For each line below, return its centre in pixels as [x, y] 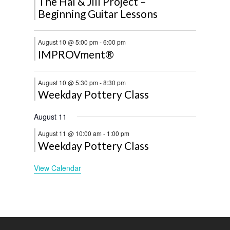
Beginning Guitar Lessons [98, 13]
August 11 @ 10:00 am [70, 133]
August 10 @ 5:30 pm [68, 82]
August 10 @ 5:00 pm [68, 42]
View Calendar [58, 168]
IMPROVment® [76, 54]
